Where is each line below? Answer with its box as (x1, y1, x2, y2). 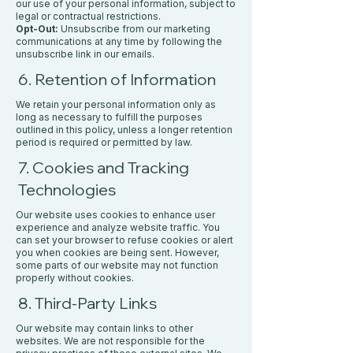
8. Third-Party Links (18, 293, 157, 313)
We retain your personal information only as (16, 98, 216, 110)
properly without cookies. (16, 272, 134, 284)
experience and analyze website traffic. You (16, 221, 220, 233)
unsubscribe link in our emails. (16, 48, 154, 60)
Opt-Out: (16, 23, 61, 35)
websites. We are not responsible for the (16, 335, 205, 347)
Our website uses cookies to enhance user (16, 209, 215, 221)
